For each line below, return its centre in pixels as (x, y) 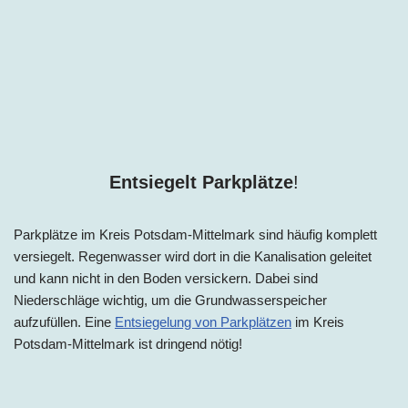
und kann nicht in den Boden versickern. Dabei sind (166, 279)
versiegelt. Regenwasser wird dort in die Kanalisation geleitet (193, 257)
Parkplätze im (56, 235)
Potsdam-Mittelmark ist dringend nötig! (128, 344)
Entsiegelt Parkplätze (201, 183)
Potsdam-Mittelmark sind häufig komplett (255, 235)
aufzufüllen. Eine (64, 322)
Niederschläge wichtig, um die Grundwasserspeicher (170, 301)
